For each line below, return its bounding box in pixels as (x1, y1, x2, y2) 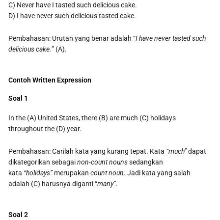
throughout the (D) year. (8, 125, 82, 133)
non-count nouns (77, 158, 128, 166)
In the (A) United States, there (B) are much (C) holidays (8, 114, 176, 122)
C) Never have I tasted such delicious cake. (8, 1, 137, 9)
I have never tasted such (136, 34, 206, 43)
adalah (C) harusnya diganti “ (8, 180, 98, 188)
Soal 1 (8, 94, 28, 103)
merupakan (53, 169, 91, 177)
